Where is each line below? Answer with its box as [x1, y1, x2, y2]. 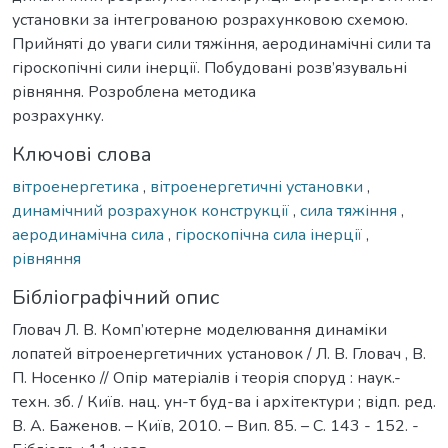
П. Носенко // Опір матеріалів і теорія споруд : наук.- [12, 366, 401, 389]
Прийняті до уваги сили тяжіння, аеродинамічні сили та [12, 32, 431, 55]
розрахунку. [12, 104, 104, 127]
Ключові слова [12, 140, 152, 168]
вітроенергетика [12, 175, 143, 198]
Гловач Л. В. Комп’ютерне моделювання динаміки [12, 318, 387, 341]
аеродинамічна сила [12, 223, 168, 246]
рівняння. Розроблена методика [12, 80, 256, 103]
